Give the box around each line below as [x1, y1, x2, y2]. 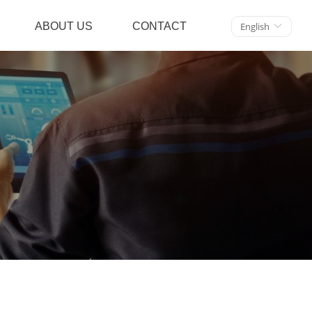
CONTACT [132, 20, 187, 32]
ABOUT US [34, 20, 93, 32]
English [240, 20, 270, 33]
